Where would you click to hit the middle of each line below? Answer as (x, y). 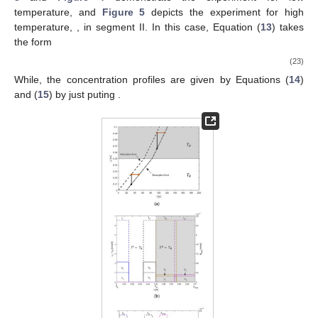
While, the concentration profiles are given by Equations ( (152, 79)
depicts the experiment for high (224, 12)
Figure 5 (124, 12)
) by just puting (83, 94)
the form (33, 42)
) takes (288, 27)
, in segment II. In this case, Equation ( (169, 27)
